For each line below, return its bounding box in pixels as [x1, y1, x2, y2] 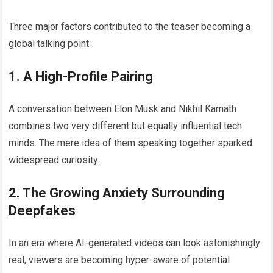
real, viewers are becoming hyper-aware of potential [9, 254, 230, 266]
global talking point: [9, 38, 91, 50]
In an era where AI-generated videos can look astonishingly [9, 237, 261, 249]
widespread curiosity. [9, 154, 100, 166]
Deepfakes [9, 203, 76, 219]
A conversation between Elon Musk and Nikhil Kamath [9, 103, 237, 115]
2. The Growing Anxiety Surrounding [9, 185, 225, 201]
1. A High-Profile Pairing [9, 69, 154, 85]
